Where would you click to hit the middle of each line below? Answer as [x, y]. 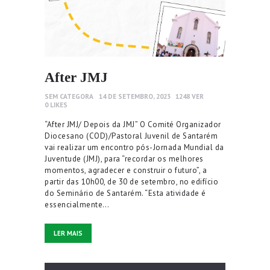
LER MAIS [68, 234]
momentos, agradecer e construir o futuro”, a [126, 171]
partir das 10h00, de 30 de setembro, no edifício [131, 182]
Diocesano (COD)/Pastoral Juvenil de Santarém [131, 136]
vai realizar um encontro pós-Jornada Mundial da [134, 148]
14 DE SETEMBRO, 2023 [134, 96]
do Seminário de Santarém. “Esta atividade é [125, 193]
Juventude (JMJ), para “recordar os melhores [124, 159]
